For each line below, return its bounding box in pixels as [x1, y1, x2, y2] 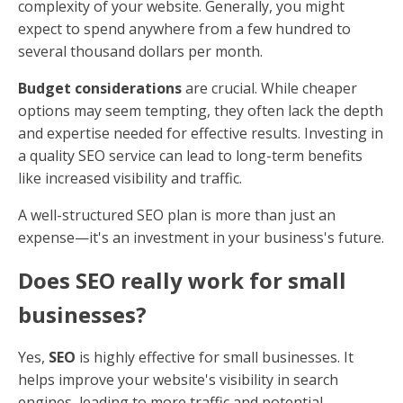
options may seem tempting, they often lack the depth [18, 101, 383, 121]
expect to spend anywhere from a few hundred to [18, 19, 351, 40]
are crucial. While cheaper [182, 78, 357, 99]
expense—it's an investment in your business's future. [18, 228, 384, 248]
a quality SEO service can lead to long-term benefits [18, 146, 363, 166]
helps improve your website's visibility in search [18, 370, 338, 390]
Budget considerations [18, 78, 182, 99]
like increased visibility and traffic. [18, 168, 242, 189]
